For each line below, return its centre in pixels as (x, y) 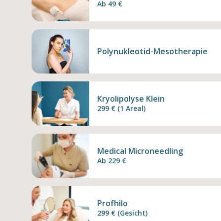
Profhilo (112, 203)
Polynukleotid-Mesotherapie (152, 51)
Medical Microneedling (140, 151)
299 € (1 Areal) (121, 108)
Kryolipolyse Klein (131, 98)
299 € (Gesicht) (122, 213)
